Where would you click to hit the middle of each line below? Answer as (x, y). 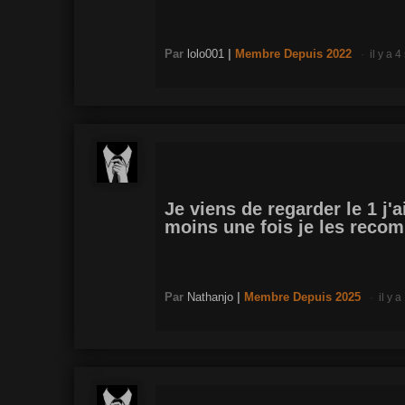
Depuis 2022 (318, 53)
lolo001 (206, 53)
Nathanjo (210, 297)
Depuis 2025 (327, 297)
